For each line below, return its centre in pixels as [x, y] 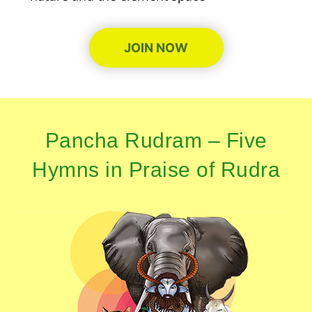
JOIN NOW [156, 48]
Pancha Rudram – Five [156, 141]
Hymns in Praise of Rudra [156, 170]
